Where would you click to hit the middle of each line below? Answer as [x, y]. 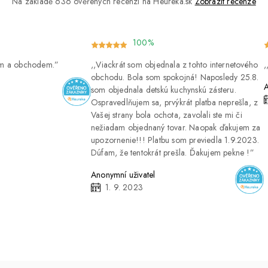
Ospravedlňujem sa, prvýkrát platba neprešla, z [175, 103]
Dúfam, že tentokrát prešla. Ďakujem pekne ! [170, 153]
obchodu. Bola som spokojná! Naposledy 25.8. [175, 77]
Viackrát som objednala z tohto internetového [177, 65]
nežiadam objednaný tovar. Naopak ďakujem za [176, 128]
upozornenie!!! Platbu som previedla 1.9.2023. [175, 140]
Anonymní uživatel [123, 175]
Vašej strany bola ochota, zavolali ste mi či [167, 115]
